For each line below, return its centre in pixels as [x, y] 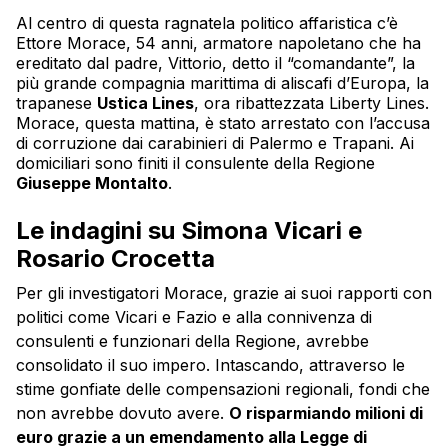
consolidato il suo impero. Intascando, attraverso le [210, 365]
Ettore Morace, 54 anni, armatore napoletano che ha [218, 43]
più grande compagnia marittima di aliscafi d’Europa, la [222, 83]
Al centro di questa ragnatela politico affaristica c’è [207, 23]
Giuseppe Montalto [92, 183]
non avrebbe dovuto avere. [122, 413]
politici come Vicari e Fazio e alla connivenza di [194, 317]
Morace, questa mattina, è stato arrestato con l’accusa [223, 123]
